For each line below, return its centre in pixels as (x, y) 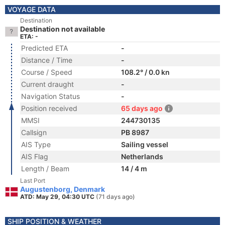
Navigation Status (50, 96)
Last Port (33, 181)
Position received (49, 108)
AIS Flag (35, 156)
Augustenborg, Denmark (63, 189)
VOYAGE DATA (32, 9)
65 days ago (142, 108)
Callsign (34, 132)
